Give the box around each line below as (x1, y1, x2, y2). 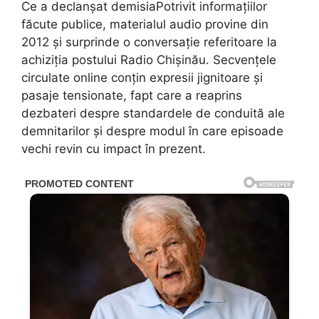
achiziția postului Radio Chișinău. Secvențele (21, 53, 276, 68)
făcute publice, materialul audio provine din (21, 17, 268, 32)
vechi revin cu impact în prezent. (21, 142, 206, 157)
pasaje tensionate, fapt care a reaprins (21, 88, 242, 103)
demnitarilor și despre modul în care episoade (21, 124, 283, 139)
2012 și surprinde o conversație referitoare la (21, 35, 277, 50)
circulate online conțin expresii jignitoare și (21, 70, 263, 85)
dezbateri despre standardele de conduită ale (21, 106, 285, 121)
